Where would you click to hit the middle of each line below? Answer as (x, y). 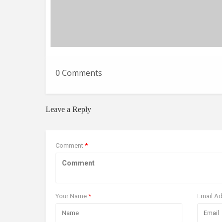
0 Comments (79, 73)
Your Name (72, 196)
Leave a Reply (68, 110)
